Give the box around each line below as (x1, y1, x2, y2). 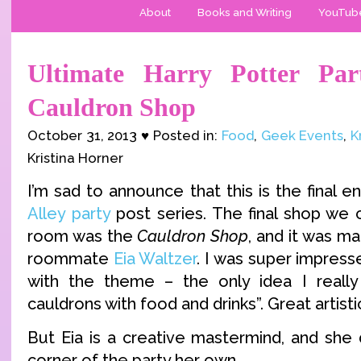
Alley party (27, 204, 110, 224)
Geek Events (260, 127, 344, 143)
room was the (27, 226, 138, 247)
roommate (27, 249, 114, 269)
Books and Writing (197, 6, 292, 19)
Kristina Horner (27, 150, 123, 166)
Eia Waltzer (113, 249, 197, 269)
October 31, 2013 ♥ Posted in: (27, 127, 222, 143)
